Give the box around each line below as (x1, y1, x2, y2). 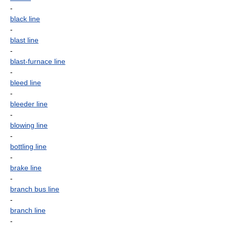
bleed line (10, 79, 41, 87)
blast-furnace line (10, 57, 65, 65)
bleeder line (10, 100, 48, 108)
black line (10, 15, 40, 23)
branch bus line (10, 185, 59, 193)
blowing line (10, 121, 48, 129)
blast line (10, 36, 39, 44)
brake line (10, 164, 42, 172)
